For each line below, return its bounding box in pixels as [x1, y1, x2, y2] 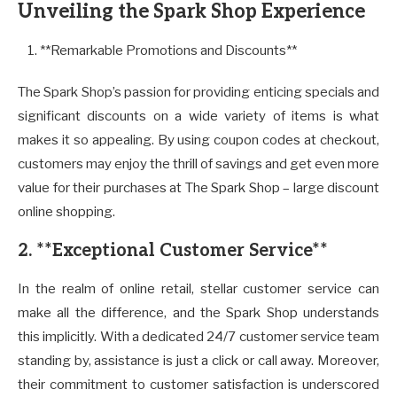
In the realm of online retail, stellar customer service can [18, 280, 379, 297]
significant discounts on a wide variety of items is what [18, 107, 379, 124]
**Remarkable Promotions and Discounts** [40, 42, 297, 58]
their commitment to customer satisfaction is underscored [18, 376, 379, 393]
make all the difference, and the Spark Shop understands [18, 304, 379, 321]
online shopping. [18, 203, 115, 220]
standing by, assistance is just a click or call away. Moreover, [18, 352, 379, 369]
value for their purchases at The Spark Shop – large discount [18, 179, 379, 196]
